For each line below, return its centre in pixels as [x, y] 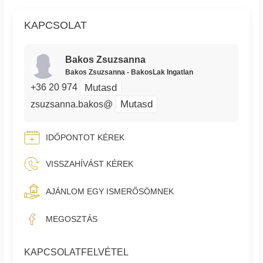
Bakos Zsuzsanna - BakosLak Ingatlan [129, 73]
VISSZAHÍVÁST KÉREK [90, 164]
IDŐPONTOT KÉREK [85, 138]
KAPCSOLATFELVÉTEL [77, 252]
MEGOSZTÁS [72, 219]
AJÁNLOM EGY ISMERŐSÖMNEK [110, 191]
